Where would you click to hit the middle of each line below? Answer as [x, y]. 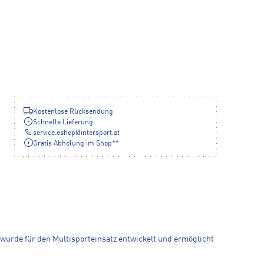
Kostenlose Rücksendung [73, 112]
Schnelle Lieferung [63, 123]
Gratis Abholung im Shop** [76, 144]
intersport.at [100, 133]
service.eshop [54, 133]
